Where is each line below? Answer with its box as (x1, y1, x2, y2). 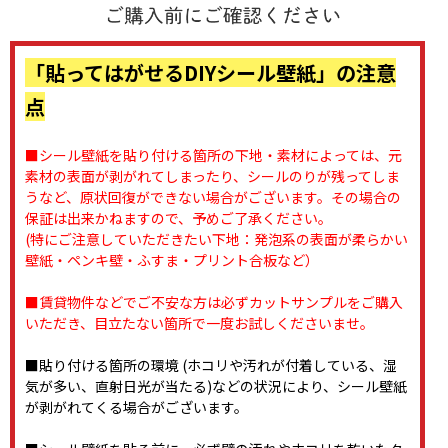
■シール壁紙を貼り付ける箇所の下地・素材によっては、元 (25, 145, 402, 166)
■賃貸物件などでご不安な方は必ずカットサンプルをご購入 (25, 292, 403, 313)
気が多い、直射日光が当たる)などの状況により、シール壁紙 (25, 376, 407, 397)
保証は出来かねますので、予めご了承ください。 (25, 208, 332, 229)
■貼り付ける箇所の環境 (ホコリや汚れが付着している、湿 (25, 355, 397, 376)
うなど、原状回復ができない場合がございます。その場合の (25, 187, 401, 208)
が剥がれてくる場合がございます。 (25, 397, 248, 418)
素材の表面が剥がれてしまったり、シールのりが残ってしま (25, 166, 400, 187)
